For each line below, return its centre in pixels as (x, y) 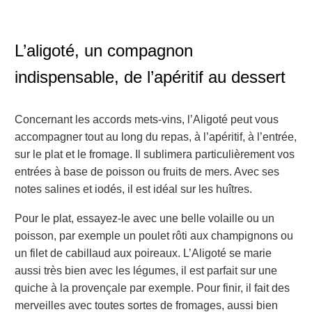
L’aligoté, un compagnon (104, 50)
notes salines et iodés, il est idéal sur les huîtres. (133, 189)
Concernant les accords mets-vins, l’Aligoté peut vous (147, 119)
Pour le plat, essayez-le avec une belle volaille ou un (145, 219)
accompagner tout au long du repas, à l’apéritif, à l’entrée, (156, 136)
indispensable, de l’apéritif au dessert (150, 77)
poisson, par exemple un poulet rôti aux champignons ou (154, 236)
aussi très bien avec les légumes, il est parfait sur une (146, 271)
